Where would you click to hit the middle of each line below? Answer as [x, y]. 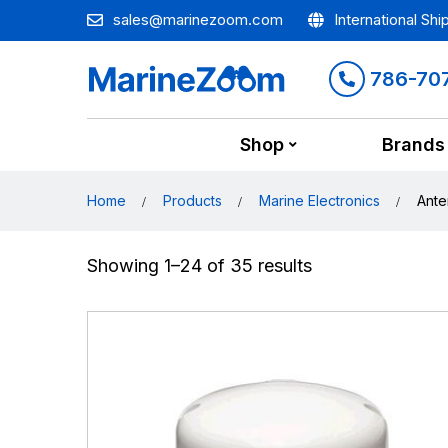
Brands [414, 144]
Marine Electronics [319, 200]
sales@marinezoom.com [198, 19]
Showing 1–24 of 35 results [199, 265]
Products [192, 200]
